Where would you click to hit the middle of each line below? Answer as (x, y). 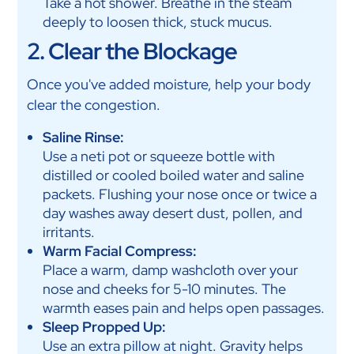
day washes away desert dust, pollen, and (172, 213)
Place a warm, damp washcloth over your (170, 270)
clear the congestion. (93, 105)
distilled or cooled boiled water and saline (173, 175)
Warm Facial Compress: (119, 251)
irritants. (68, 232)
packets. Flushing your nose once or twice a (179, 194)
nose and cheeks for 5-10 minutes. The (164, 289)
